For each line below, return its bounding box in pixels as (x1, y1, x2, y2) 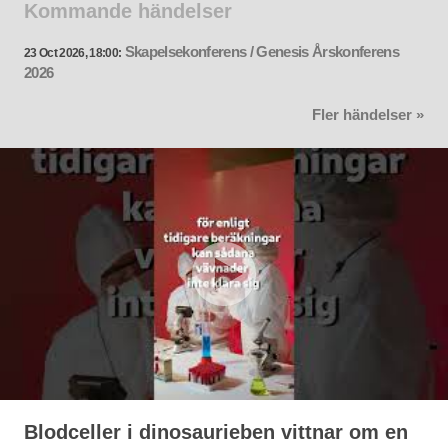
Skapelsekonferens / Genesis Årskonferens (124, 44, 400, 61)
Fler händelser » (312, 107, 424, 124)
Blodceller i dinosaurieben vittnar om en (24, 421, 408, 444)
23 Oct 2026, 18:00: (24, 46, 122, 60)
